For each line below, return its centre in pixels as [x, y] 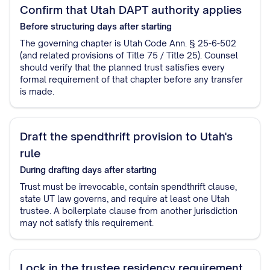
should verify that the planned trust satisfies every [122, 67]
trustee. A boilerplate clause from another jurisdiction [129, 211]
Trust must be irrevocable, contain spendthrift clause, [128, 187]
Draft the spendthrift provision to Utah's [126, 136]
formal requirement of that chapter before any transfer [131, 79]
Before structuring [57, 26]
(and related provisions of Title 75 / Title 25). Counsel [129, 55]
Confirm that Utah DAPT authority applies [131, 10]
